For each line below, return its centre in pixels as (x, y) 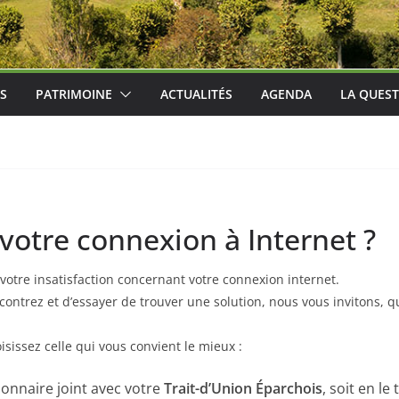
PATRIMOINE (74, 94)
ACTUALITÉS (196, 94)
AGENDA (286, 94)
